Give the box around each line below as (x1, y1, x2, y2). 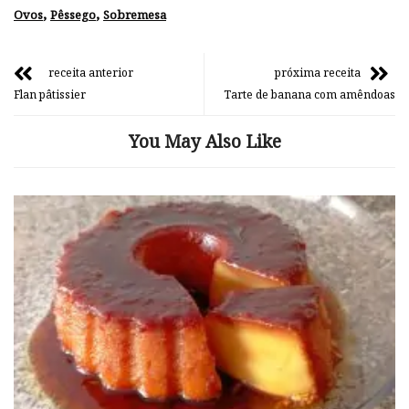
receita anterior (48, 64, 133, 80)
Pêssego (50, 5, 96, 23)
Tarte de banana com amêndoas (224, 86, 395, 102)
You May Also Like (128, 129, 281, 153)
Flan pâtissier (14, 86, 86, 102)
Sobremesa (103, 5, 166, 23)
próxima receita (275, 64, 361, 80)
